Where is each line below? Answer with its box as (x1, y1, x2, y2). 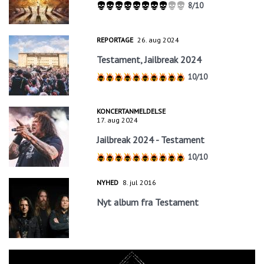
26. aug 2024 (137, 35, 180, 44)
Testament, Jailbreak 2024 (97, 53, 202, 65)
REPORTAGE (97, 35, 134, 44)
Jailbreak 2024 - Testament (97, 133, 205, 146)
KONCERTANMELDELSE (97, 106, 166, 115)
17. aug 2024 (97, 115, 138, 124)
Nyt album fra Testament (97, 196, 199, 209)
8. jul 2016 (123, 178, 157, 187)
